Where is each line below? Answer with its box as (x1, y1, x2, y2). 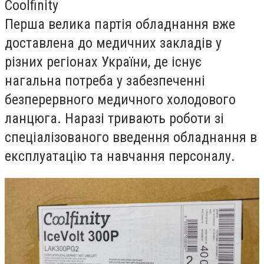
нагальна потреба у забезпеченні (5, 72, 205, 89)
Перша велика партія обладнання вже (5, 15, 235, 32)
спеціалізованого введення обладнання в (5, 128, 257, 146)
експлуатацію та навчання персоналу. (5, 147, 235, 164)
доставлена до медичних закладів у (5, 34, 222, 51)
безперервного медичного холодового (5, 91, 236, 108)
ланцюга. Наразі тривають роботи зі (5, 110, 224, 127)
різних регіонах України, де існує (5, 53, 202, 70)
